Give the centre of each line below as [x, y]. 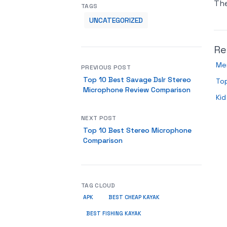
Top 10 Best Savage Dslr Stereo [137, 80]
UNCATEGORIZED [116, 20]
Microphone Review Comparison [137, 90]
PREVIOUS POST [106, 67]
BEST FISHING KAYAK [114, 214]
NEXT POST [99, 118]
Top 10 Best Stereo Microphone [137, 130]
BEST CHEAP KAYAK [134, 197]
